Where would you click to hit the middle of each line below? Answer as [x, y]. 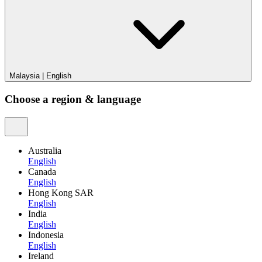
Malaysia [25, 76]
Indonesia [46, 235]
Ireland [41, 256]
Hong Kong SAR [61, 192]
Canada [42, 171]
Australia [45, 150]
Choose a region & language [73, 99]
